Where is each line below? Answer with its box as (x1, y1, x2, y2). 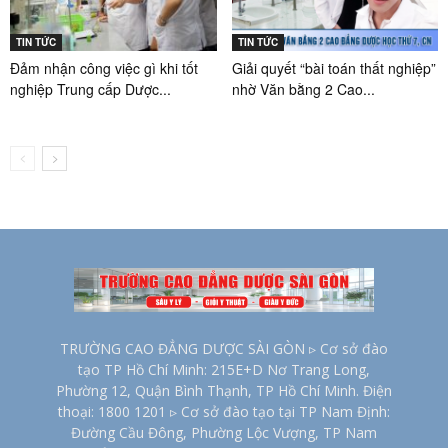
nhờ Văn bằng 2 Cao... (231, 79, 375, 100)
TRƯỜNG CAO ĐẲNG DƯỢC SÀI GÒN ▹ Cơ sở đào (59, 339, 388, 359)
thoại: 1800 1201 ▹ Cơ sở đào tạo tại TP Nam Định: (57, 402, 390, 422)
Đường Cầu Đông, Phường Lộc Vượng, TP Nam (70, 423, 377, 443)
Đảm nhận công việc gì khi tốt (10, 58, 198, 79)
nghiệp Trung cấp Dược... (10, 79, 171, 100)
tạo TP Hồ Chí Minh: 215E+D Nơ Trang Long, (77, 360, 370, 380)
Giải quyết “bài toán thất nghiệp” (231, 58, 436, 79)
